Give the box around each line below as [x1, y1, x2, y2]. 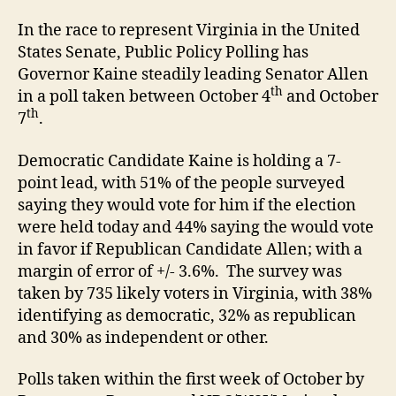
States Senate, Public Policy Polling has [18, 42, 308, 64]
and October [283, 87, 378, 108]
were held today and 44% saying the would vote [18, 217, 374, 238]
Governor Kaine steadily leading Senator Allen [18, 65, 369, 86]
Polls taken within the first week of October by [18, 369, 364, 391]
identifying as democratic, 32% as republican [18, 305, 356, 326]
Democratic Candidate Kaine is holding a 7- [18, 150, 341, 171]
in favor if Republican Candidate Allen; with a [18, 239, 362, 260]
